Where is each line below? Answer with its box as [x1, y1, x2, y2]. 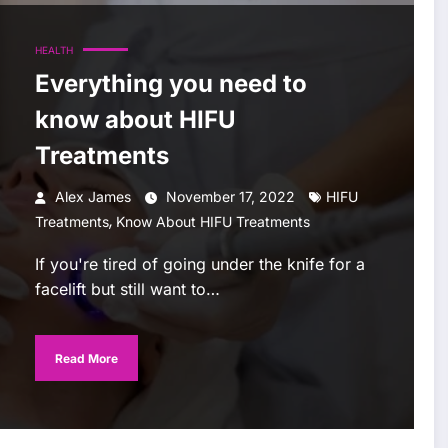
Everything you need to [34, 69, 307, 99]
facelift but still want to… [34, 279, 220, 300]
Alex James [54, 188, 131, 206]
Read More [54, 350, 118, 366]
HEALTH [34, 44, 73, 57]
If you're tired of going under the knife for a [34, 254, 365, 275]
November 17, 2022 [165, 188, 295, 206]
